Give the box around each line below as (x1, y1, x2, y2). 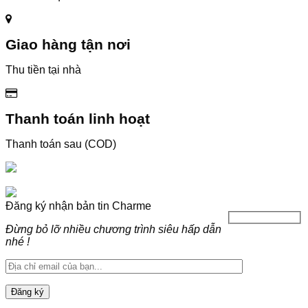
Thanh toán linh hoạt (5, 110, 150, 126)
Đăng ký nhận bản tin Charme (5, 199, 151, 212)
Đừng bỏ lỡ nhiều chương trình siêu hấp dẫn (5, 223, 221, 235)
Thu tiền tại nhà (5, 63, 81, 76)
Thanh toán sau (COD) (5, 137, 116, 150)
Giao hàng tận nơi (5, 36, 131, 52)
